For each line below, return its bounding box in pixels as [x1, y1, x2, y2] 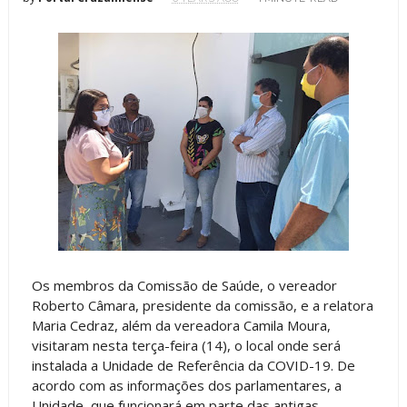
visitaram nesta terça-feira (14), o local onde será [31, 336, 341, 354]
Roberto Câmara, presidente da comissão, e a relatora [31, 296, 373, 314]
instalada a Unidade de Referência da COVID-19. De [31, 356, 355, 374]
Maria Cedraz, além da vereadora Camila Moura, [31, 316, 331, 334]
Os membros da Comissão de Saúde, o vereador [31, 276, 337, 294]
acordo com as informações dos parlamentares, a [31, 376, 342, 394]
